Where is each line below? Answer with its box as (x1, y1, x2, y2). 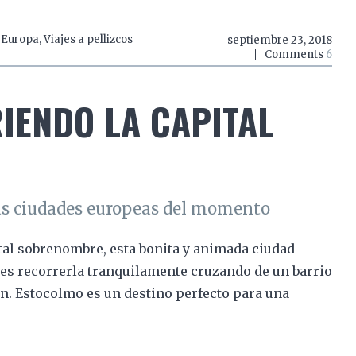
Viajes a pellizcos (43, 32, 133, 46)
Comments (264, 47, 326, 61)
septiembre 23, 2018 (226, 33, 332, 47)
